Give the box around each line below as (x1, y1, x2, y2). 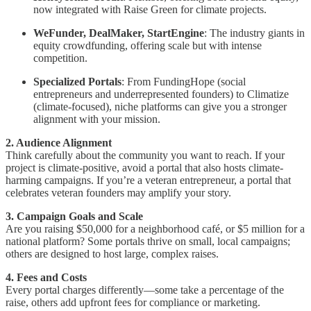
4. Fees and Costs (6, 271, 87, 284)
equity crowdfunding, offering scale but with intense (33, 40, 262, 52)
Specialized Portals (33, 76, 121, 88)
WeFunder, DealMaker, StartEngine (33, 27, 204, 40)
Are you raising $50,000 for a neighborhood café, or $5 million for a (6, 223, 305, 235)
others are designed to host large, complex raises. (6, 248, 219, 260)
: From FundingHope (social (121, 76, 246, 88)
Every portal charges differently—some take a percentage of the (6, 284, 284, 296)
